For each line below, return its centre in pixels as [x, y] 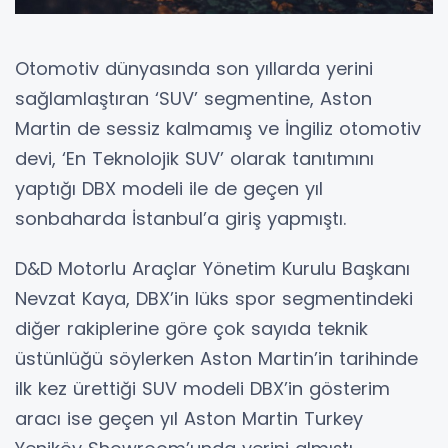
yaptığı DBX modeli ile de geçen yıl [169, 189]
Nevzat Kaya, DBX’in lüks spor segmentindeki [214, 299]
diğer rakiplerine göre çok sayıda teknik [191, 329]
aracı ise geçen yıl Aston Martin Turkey [189, 419]
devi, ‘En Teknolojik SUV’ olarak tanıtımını [194, 159]
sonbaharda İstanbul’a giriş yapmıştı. [186, 219]
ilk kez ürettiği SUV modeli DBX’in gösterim [202, 389]
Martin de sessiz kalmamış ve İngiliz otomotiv [218, 129]
